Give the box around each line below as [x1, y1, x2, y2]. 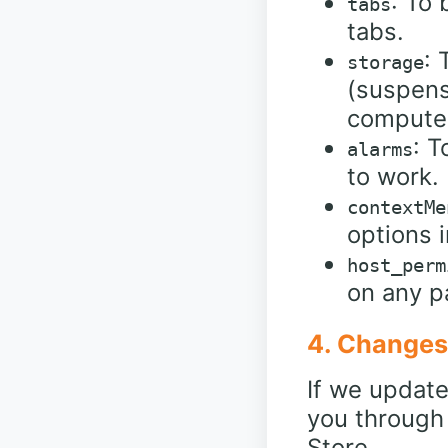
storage [347, 50, 424, 74]
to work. [347, 161, 439, 191]
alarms [347, 137, 413, 161]
